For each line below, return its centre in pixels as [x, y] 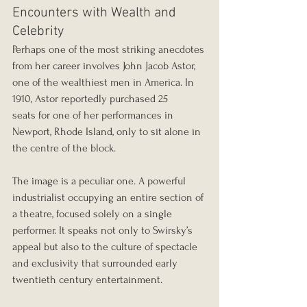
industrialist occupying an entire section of [109, 198]
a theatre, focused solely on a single [94, 214]
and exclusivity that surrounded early [96, 263]
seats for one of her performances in [94, 115]
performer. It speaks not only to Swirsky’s [104, 231]
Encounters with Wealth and [96, 13]
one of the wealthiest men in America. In [105, 83]
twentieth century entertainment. [87, 280]
